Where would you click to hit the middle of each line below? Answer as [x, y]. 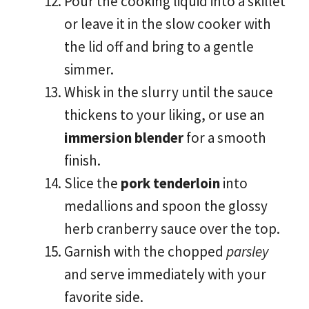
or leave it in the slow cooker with [168, 23]
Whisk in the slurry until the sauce [169, 92]
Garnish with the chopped [145, 251]
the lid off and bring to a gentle [159, 46]
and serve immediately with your [165, 274]
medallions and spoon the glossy [166, 206]
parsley [247, 251]
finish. [82, 160]
